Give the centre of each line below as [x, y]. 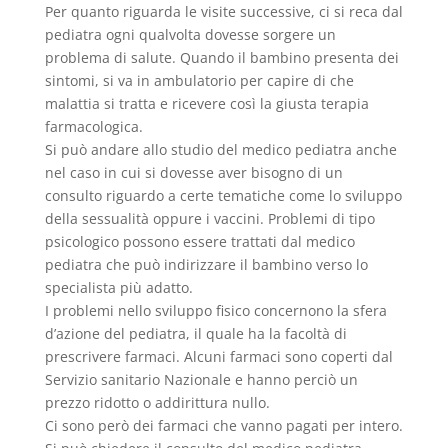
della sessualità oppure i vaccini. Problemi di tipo [209, 219]
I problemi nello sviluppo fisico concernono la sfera [215, 311]
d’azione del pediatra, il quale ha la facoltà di [195, 334]
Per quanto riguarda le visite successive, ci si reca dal [223, 12]
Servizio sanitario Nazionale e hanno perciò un [201, 380]
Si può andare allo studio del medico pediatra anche [220, 150]
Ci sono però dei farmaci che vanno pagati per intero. [223, 426]
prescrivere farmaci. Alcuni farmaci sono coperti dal [218, 357]
